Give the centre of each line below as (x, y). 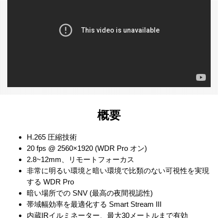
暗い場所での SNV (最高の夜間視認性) (90, 193)
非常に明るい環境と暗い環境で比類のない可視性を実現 (118, 170)
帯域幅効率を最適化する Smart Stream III (94, 204)
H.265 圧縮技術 (52, 137)
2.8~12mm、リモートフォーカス (81, 159)
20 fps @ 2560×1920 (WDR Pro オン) (87, 148)
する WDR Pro (50, 182)
